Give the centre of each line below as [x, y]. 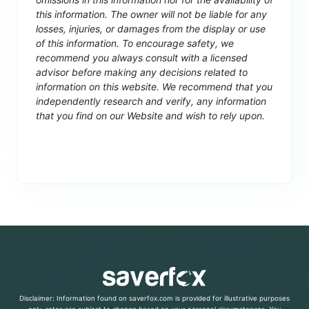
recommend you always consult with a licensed [142, 58]
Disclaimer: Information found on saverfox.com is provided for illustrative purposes [154, 299]
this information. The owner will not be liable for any [152, 14]
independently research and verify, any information [151, 101]
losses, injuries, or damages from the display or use [151, 29]
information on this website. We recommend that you [154, 87]
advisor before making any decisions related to [142, 72]
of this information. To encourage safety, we [135, 43]
